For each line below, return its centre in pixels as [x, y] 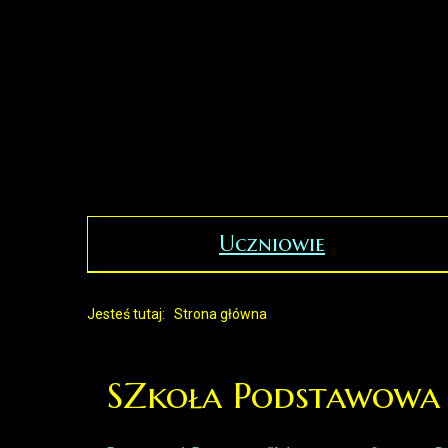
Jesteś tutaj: [129, 314]
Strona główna [220, 314]
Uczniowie [272, 243]
